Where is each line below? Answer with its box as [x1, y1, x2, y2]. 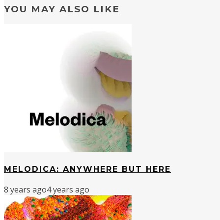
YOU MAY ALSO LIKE [4, 3, 120, 15]
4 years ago [47, 184, 89, 195]
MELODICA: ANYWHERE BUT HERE [4, 165, 171, 174]
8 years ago [4, 184, 47, 195]
